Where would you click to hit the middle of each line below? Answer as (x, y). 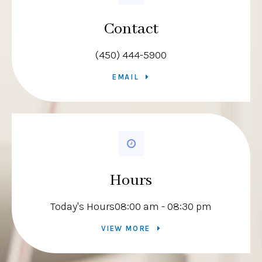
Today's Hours (82, 207)
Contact (131, 30)
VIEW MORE (125, 229)
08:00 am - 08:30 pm (163, 207)
